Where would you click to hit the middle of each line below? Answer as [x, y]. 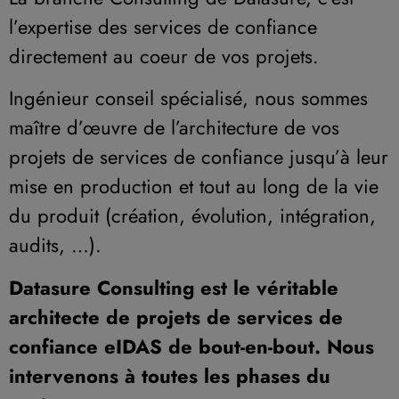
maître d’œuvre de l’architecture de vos [174, 128]
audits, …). [55, 245]
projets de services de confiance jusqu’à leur [199, 157]
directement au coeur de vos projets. [167, 56]
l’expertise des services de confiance [163, 26]
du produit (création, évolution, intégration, [192, 216]
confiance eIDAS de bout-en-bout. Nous [191, 346]
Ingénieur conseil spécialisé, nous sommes [188, 98]
